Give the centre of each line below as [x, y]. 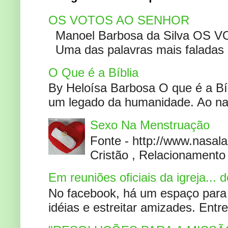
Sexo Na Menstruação [150, 125]
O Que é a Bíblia [93, 73]
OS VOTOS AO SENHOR [119, 20]
